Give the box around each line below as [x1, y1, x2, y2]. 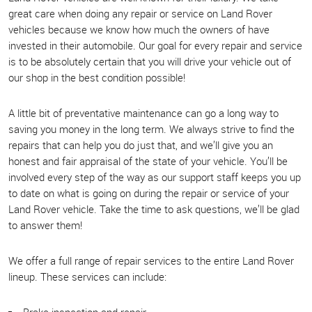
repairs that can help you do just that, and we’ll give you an [8, 137, 273, 152]
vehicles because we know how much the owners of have [8, 22, 270, 36]
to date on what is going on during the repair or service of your [8, 185, 289, 200]
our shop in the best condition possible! [8, 70, 185, 84]
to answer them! [8, 217, 82, 232]
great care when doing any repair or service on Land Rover [8, 6, 272, 20]
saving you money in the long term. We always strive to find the [8, 121, 295, 136]
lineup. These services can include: [8, 269, 166, 283]
